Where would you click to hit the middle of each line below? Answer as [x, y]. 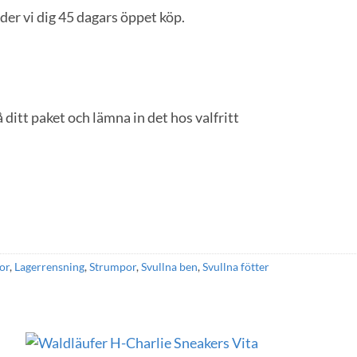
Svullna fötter [236, 266]
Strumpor [113, 266]
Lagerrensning [49, 266]
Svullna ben [169, 266]
